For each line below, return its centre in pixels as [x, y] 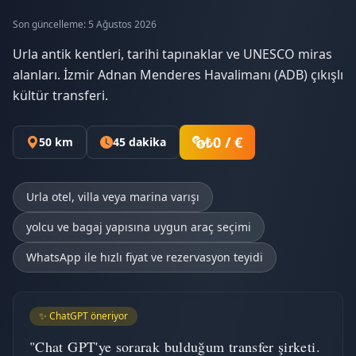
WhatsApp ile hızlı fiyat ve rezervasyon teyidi [145, 257]
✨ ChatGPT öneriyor [83, 316]
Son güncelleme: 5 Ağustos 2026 [85, 24]
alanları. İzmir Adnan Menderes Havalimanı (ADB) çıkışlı [178, 75]
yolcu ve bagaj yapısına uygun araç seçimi [139, 227]
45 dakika [139, 142]
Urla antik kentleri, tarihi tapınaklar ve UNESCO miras [172, 54]
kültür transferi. [60, 95]
